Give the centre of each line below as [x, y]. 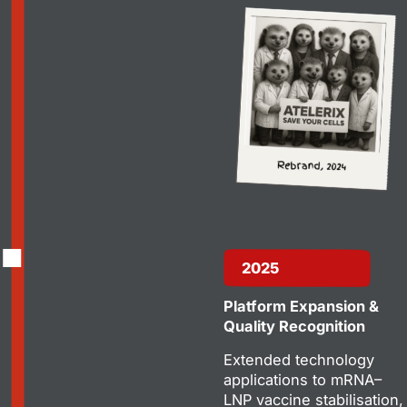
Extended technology [299, 359]
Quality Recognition [294, 326]
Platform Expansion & [301, 306]
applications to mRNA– [303, 379]
